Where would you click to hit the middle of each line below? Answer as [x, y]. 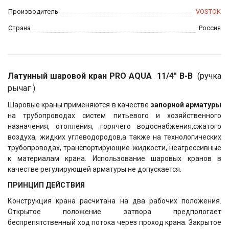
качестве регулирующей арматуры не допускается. [95, 169]
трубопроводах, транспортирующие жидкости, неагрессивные [114, 148]
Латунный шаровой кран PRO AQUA [82, 76]
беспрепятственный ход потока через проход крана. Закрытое [114, 223]
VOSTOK [208, 12]
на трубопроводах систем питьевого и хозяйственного [114, 116]
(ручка [209, 76]
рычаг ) [21, 88]
